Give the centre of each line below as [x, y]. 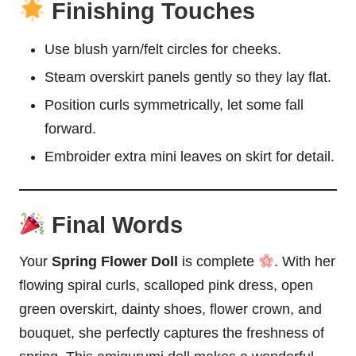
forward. [70, 129]
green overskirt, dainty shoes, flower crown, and [170, 309]
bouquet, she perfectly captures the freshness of [172, 333]
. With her [305, 261]
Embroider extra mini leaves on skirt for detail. [190, 157]
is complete [218, 261]
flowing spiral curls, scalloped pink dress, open [166, 285]
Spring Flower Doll [115, 261]
